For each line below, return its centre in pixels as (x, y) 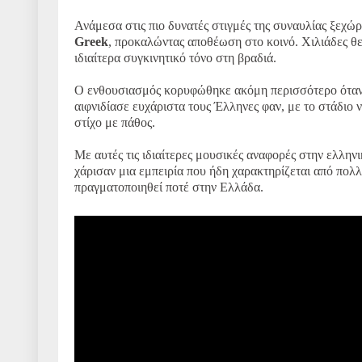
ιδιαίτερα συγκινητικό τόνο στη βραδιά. (175, 57)
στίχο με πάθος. (115, 122)
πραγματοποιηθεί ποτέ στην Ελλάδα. (170, 187)
